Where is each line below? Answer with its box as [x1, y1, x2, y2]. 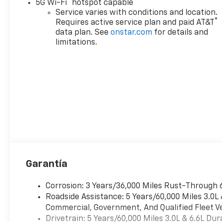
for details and [152, 28, 209, 37]
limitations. [55, 38, 98, 47]
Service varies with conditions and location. [55, 8, 218, 17]
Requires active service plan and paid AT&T [55, 18, 215, 27]
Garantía [26, 159, 68, 169]
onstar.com [111, 28, 153, 37]
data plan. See [55, 28, 111, 37]
